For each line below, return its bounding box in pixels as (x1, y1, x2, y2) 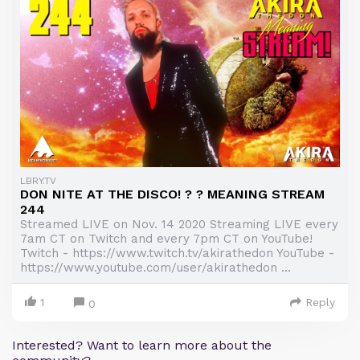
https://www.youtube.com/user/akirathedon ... (20, 260, 291, 275)
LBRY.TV (20, 174, 56, 186)
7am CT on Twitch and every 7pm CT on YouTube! (20, 231, 313, 246)
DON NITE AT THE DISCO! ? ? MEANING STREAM (20, 186, 325, 202)
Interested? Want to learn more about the (12, 337, 272, 353)
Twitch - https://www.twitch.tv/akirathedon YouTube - (20, 245, 334, 260)
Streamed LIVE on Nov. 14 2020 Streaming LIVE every (20, 216, 338, 231)
